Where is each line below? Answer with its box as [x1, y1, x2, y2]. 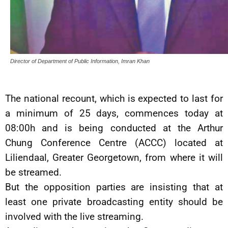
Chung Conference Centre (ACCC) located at [5, 136, 223, 149]
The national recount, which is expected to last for [5, 92, 223, 104]
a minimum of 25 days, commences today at [5, 107, 223, 119]
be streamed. [5, 166, 62, 178]
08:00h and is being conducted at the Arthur [5, 122, 223, 134]
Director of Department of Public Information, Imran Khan [10, 58, 150, 64]
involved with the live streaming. [5, 210, 144, 222]
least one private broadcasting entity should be [5, 195, 223, 208]
